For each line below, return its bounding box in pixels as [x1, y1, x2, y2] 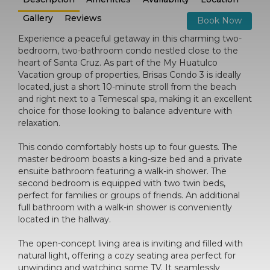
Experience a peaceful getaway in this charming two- [18, 33, 242, 44]
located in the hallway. [18, 213, 111, 225]
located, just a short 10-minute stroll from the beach [18, 81, 236, 92]
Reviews [64, 12, 102, 24]
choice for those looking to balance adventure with [18, 105, 232, 116]
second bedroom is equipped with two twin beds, [18, 177, 225, 189]
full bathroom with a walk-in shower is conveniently [18, 201, 232, 213]
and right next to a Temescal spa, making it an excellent [18, 93, 252, 104]
